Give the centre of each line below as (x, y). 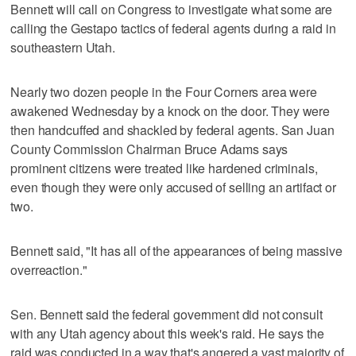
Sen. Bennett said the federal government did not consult (166, 314)
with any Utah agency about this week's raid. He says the (167, 333)
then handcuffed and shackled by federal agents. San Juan (172, 130)
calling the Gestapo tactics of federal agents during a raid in (173, 28)
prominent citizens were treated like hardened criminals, (164, 168)
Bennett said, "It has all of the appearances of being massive (176, 250)
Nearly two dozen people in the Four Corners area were (164, 91)
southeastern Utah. (63, 47)
